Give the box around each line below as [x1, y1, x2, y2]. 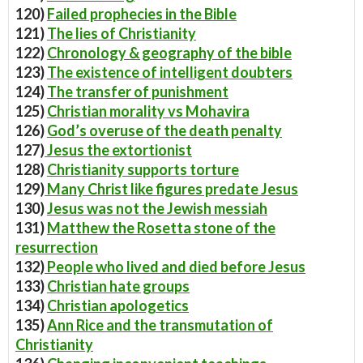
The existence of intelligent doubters [47, 63, 293, 81]
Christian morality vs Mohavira [47, 102, 250, 120]
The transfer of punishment [47, 83, 228, 100]
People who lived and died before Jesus [45, 258, 305, 275]
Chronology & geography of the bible [47, 44, 292, 62]
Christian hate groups [47, 277, 190, 295]
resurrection [15, 238, 98, 256]
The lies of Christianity [47, 24, 196, 42]
